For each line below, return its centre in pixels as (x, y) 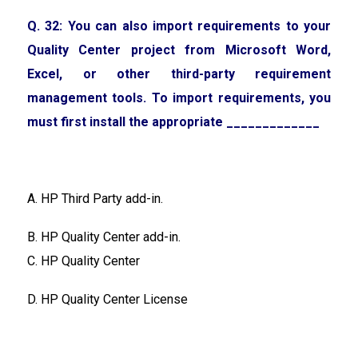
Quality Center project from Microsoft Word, (179, 50)
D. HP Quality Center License (107, 299)
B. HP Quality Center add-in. (104, 237)
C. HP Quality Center (84, 261)
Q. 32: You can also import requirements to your (179, 26)
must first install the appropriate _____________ (173, 121)
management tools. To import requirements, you (179, 97)
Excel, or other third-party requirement (179, 74)
